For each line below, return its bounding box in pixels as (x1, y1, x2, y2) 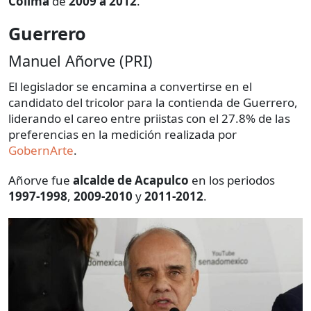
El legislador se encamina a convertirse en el (8, 78, 252, 94)
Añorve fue (8, 171, 73, 188)
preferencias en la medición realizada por (8, 126, 237, 142)
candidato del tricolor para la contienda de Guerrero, (8, 94, 298, 110)
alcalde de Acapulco (73, 171, 189, 188)
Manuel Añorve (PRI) (8, 50, 153, 71)
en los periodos (189, 171, 275, 188)
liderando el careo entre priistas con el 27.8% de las (8, 110, 290, 126)
